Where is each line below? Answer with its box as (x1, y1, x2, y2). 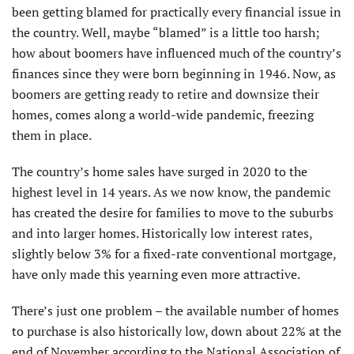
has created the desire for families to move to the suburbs (12, 203, 333, 221)
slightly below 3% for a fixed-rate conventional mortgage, (12, 244, 336, 262)
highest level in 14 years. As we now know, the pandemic (12, 183, 330, 201)
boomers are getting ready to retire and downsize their (12, 85, 319, 103)
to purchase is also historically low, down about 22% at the (12, 322, 341, 340)
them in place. (12, 126, 92, 144)
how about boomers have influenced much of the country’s (12, 43, 341, 62)
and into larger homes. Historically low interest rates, (12, 224, 312, 242)
